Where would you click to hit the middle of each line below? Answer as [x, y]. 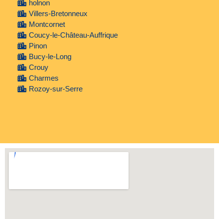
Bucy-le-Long [50, 57]
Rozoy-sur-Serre [55, 89]
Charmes [44, 78]
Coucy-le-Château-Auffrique [73, 35]
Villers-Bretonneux [58, 14]
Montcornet [47, 24]
